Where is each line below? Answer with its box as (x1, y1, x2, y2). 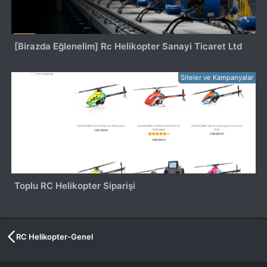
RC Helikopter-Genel (16, 231, 94, 241)
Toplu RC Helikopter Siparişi (14, 179, 136, 191)
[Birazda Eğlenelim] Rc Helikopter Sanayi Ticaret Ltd (14, 41, 243, 52)
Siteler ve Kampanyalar (180, 73, 253, 82)
